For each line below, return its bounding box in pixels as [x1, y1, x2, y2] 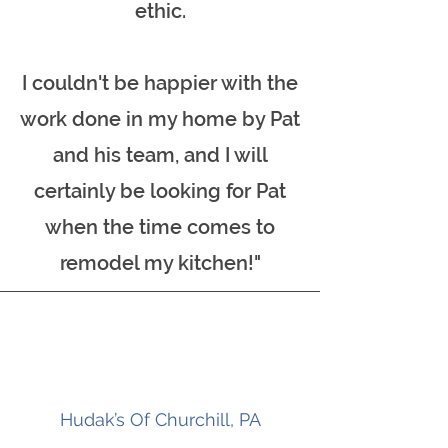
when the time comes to [45, 215, 275, 239]
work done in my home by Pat [20, 107, 300, 131]
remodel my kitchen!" [59, 251, 261, 275]
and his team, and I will [52, 143, 268, 167]
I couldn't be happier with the [22, 71, 298, 95]
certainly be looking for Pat [34, 179, 286, 203]
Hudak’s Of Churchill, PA [59, 409, 261, 430]
